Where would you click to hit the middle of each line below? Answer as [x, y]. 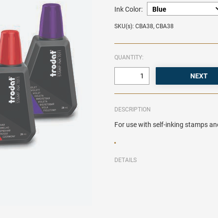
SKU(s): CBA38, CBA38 [144, 27]
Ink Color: [129, 9]
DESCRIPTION [133, 110]
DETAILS [126, 160]
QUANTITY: [129, 58]
